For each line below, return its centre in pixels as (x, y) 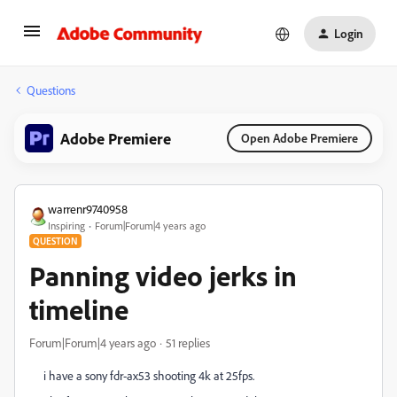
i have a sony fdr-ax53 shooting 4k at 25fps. (149, 375)
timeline (79, 309)
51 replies (188, 343)
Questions (51, 90)
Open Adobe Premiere (300, 138)
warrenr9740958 (88, 209)
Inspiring (66, 226)
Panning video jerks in (163, 276)
